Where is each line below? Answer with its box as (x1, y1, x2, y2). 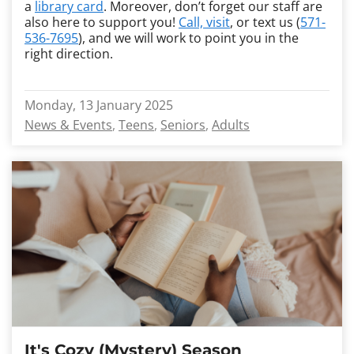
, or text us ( (230, 13, 300, 31)
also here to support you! (24, 13, 179, 31)
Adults (212, 116, 250, 134)
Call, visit (179, 13, 230, 31)
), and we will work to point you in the (78, 29, 299, 47)
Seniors (160, 116, 205, 134)
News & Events (24, 116, 112, 134)
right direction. (24, 45, 119, 62)
